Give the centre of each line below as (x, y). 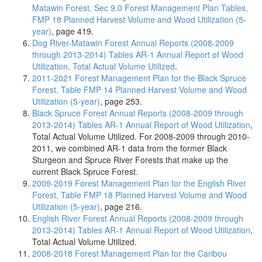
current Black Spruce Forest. (85, 171)
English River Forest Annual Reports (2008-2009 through (138, 218)
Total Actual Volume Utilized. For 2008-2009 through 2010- (141, 136)
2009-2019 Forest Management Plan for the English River (139, 183)
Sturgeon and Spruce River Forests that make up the (130, 160)
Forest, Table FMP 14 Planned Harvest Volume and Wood (139, 89)
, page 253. (121, 101)
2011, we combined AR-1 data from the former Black (130, 148)
